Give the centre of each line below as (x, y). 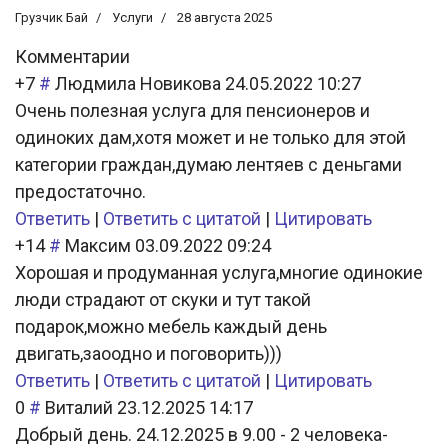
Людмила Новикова (138, 83)
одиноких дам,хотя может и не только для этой (210, 137)
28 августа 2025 (224, 17)
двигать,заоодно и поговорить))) (148, 353)
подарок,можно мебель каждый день (171, 326)
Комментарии (74, 56)
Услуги (132, 17)
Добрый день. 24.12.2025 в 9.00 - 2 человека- (201, 434)
